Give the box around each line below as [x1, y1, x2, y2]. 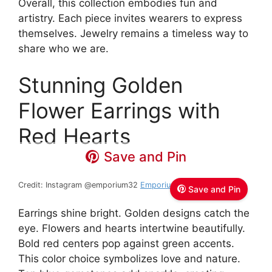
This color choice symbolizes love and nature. [18, 253, 240, 265]
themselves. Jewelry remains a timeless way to [18, 27, 248, 40]
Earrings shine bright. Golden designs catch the [18, 207, 250, 220]
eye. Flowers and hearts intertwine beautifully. [18, 222, 245, 235]
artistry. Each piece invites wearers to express [18, 12, 242, 25]
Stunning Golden [18, 72, 183, 98]
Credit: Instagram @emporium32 [18, 180, 140, 189]
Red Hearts [18, 123, 131, 149]
